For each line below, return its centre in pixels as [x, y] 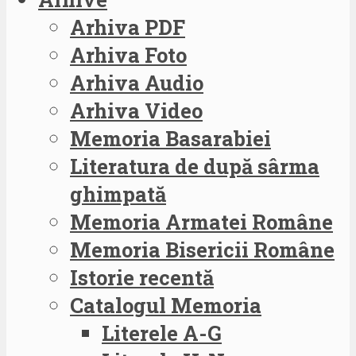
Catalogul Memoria [166, 305]
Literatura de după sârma [195, 166]
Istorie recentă [142, 277]
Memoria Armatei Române [201, 221]
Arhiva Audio [137, 82]
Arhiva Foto [128, 54]
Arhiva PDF [128, 27]
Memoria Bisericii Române [202, 249]
